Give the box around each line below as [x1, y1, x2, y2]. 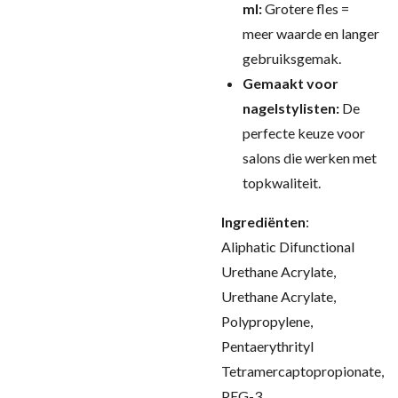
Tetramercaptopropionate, [221, 362, 384, 379]
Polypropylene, [221, 313, 313, 330]
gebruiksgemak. [243, 50, 341, 67]
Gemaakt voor [243, 75, 338, 92]
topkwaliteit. [243, 174, 321, 191]
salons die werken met [243, 149, 377, 166]
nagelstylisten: [243, 99, 339, 116]
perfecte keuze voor [243, 124, 365, 141]
